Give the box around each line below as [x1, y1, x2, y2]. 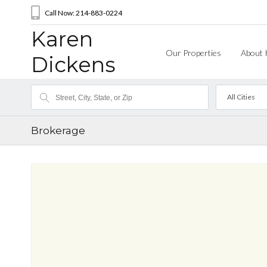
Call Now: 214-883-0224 [45, 8, 122, 17]
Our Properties [165, 48, 221, 58]
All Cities [226, 92, 255, 101]
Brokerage [31, 125, 85, 136]
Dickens [31, 52, 116, 77]
